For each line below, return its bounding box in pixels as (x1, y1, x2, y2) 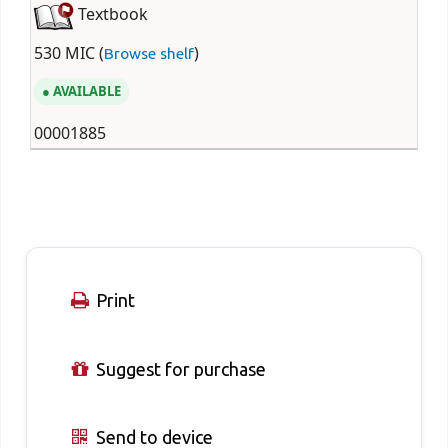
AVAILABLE (52, 81, 121, 101)
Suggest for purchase (91, 358, 266, 379)
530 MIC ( (33, 41, 104, 66)
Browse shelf (103, 44, 194, 62)
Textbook (73, 3, 148, 28)
